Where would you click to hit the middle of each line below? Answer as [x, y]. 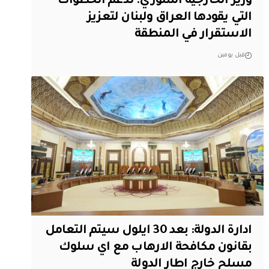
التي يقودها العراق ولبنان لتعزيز [170, 18]
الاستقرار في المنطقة [193, 35]
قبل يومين [231, 56]
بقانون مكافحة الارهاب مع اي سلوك [156, 248]
